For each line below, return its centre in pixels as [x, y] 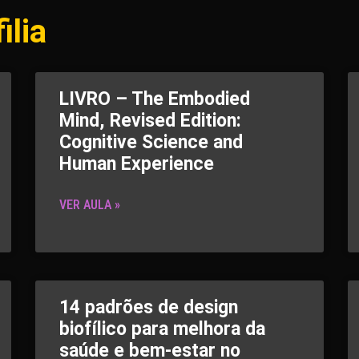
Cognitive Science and [151, 142]
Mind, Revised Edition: [150, 121]
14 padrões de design [149, 307]
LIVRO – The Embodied [155, 99]
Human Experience [137, 164]
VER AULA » [90, 205]
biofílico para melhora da [162, 329]
